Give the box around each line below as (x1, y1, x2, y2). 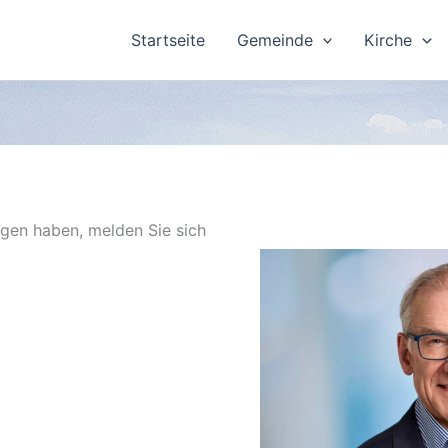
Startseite (130, 30, 205, 50)
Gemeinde (236, 30, 313, 50)
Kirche (364, 30, 413, 50)
